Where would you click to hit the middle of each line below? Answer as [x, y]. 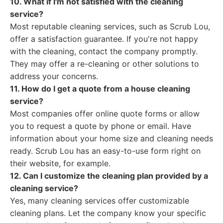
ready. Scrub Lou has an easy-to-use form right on [105, 151]
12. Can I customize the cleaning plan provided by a [109, 176]
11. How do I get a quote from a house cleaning [100, 89]
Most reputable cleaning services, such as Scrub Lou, [110, 26]
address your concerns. [54, 76]
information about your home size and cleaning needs [111, 138]
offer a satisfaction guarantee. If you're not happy [104, 39]
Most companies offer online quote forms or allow [105, 113]
